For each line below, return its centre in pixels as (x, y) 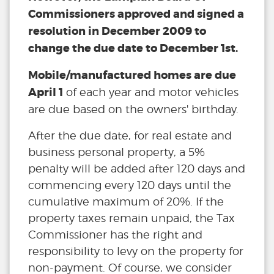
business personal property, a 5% (117, 152)
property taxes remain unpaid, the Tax (131, 218)
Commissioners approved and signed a (136, 14)
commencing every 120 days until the (130, 185)
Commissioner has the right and (115, 235)
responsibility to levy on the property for (136, 251)
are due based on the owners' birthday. (133, 109)
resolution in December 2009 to (117, 31)
